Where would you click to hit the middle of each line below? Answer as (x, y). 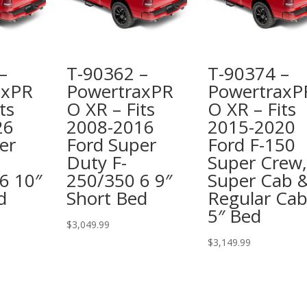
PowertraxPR (120, 91)
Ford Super (112, 144)
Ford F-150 (251, 144)
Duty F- (97, 162)
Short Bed (107, 198)
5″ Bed (234, 216)
